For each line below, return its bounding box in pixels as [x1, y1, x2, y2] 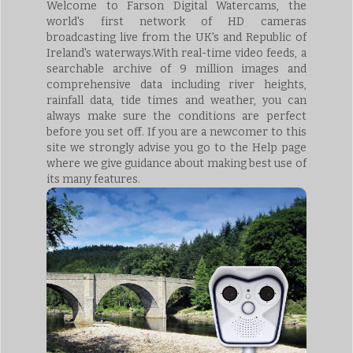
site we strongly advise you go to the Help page [46, 140, 307, 154]
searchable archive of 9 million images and [46, 61, 307, 76]
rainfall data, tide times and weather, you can [46, 93, 307, 107]
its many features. [46, 172, 141, 186]
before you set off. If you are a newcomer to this [46, 124, 307, 139]
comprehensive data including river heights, [46, 77, 307, 91]
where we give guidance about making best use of [46, 156, 307, 170]
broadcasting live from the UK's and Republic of [46, 30, 307, 44]
